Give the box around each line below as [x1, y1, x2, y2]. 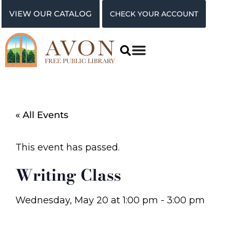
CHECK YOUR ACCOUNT [110, 9, 198, 18]
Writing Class [15, 163, 121, 187]
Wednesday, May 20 [15, 194, 108, 206]
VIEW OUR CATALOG [9, 9, 92, 18]
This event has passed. [15, 141, 120, 153]
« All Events [15, 109, 68, 121]
